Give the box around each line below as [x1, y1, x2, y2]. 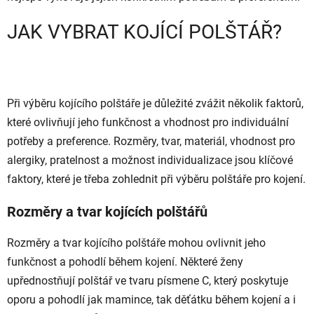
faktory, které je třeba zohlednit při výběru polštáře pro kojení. [7, 172, 306, 186]
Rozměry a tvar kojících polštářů [7, 203, 207, 220]
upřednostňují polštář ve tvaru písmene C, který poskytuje [7, 273, 288, 287]
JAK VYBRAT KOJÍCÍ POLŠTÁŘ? [7, 20, 282, 44]
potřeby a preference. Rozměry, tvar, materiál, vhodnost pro [7, 134, 295, 148]
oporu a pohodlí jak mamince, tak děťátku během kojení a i [7, 292, 296, 306]
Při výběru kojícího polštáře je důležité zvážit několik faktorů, [7, 96, 303, 110]
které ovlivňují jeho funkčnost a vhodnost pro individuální [7, 115, 289, 129]
